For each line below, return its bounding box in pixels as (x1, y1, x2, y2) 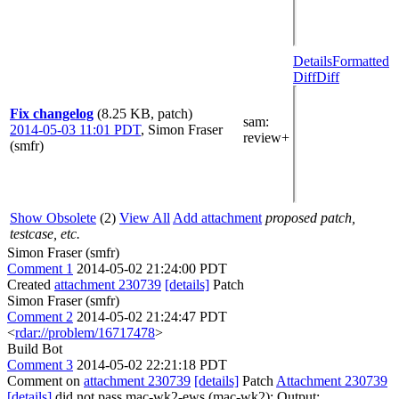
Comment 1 (7, 260, 73, 276)
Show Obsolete (10, 209, 96, 225)
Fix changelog (10, 105, 94, 121)
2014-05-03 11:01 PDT (10, 121, 141, 137)
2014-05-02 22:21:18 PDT (77, 356, 227, 372)
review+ (243, 129, 289, 145)
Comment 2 (7, 308, 73, 324)
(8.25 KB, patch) (97, 105, 192, 121)
